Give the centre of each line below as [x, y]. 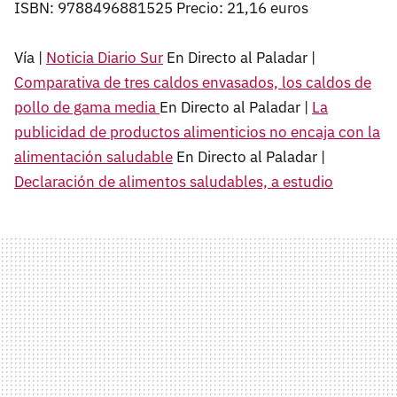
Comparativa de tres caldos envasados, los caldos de [193, 82]
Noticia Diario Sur [105, 57]
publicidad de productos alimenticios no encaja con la [197, 132]
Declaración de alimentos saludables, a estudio [174, 181]
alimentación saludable [93, 156]
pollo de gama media [87, 107]
